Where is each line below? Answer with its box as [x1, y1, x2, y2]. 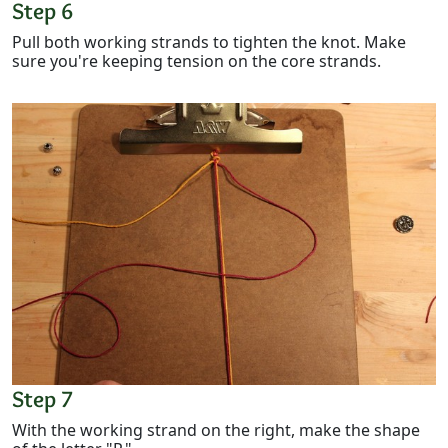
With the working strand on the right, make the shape [12, 419, 420, 442]
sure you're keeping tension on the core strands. [12, 49, 381, 72]
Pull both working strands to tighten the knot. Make [12, 30, 406, 53]
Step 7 [12, 384, 73, 414]
